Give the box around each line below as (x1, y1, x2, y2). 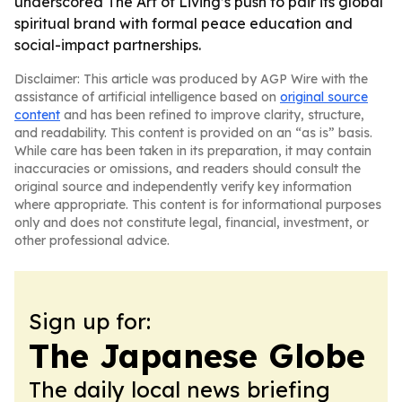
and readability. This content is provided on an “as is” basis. (14, 125, 372, 141)
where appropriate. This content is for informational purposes (14, 197, 381, 213)
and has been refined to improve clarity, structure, (60, 107, 364, 123)
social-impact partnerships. (14, 36, 201, 54)
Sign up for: (29, 308, 151, 335)
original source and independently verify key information (14, 179, 352, 195)
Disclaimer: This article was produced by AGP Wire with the (14, 71, 368, 87)
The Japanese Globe (29, 336, 365, 376)
